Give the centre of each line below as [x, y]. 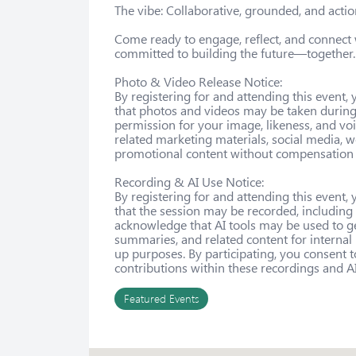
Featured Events [161, 298]
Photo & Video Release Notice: [198, 81]
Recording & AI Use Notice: [189, 181]
